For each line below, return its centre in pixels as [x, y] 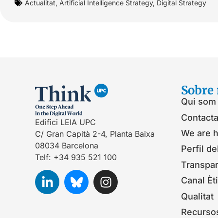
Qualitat [197, 196]
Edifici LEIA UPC [65, 122]
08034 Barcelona [67, 145]
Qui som [199, 102]
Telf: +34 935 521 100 [76, 157]
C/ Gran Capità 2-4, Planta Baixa [95, 134]
